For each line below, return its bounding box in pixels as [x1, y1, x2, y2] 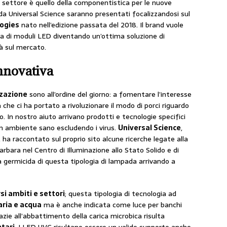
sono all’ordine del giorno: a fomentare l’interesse [27, 89, 192, 100]
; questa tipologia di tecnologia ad [65, 188, 176, 200]
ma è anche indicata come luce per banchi [42, 199, 182, 211]
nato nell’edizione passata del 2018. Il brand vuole [19, 19, 183, 31]
